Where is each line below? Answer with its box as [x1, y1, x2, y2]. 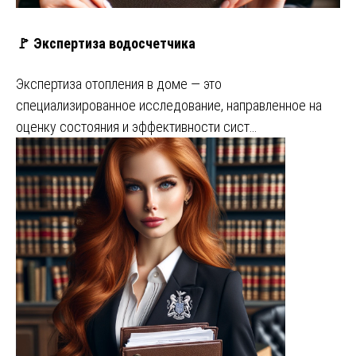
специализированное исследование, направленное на [16, 96, 322, 114]
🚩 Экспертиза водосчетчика [16, 34, 195, 52]
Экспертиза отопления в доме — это [16, 75, 222, 92]
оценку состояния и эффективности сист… [16, 118, 257, 135]
